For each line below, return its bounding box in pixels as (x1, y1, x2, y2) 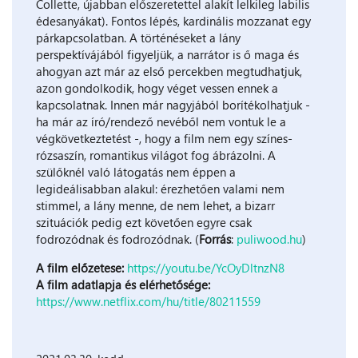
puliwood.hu (237, 231, 302, 248)
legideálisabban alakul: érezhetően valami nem (36, 181, 284, 197)
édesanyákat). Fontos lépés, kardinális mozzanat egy (36, 13, 311, 30)
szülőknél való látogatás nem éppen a (36, 164, 236, 181)
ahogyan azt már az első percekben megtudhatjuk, (36, 63, 302, 80)
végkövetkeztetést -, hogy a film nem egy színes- (36, 130, 292, 147)
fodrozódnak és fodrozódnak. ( (36, 231, 199, 248)
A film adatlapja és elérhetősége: (36, 276, 210, 293)
